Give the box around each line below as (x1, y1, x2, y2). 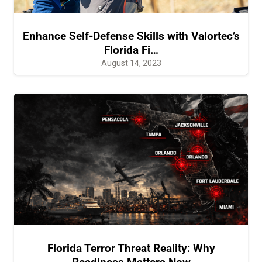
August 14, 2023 (101, 58, 161, 68)
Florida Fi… (104, 43, 158, 57)
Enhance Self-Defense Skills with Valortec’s (22, 29, 240, 43)
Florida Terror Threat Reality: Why (47, 241, 215, 255)
